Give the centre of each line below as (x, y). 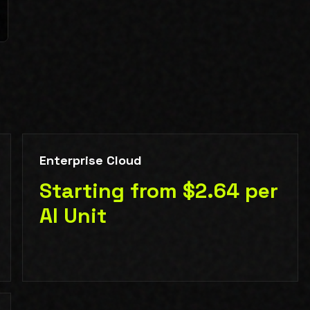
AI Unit (73, 216)
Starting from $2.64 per (158, 191)
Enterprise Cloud (90, 161)
